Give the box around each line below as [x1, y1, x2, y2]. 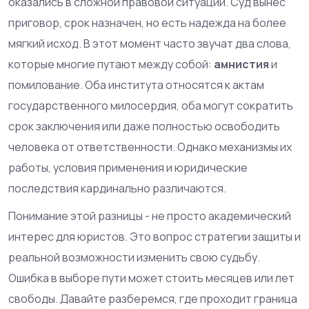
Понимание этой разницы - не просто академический [8, 208, 291, 223]
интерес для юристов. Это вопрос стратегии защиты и [8, 228, 301, 244]
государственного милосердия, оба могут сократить [8, 97, 293, 113]
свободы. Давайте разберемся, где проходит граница [8, 290, 297, 306]
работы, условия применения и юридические [8, 159, 248, 175]
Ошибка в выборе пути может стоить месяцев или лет [8, 270, 295, 286]
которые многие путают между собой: [8, 56, 214, 72]
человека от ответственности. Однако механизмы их [8, 139, 292, 154]
